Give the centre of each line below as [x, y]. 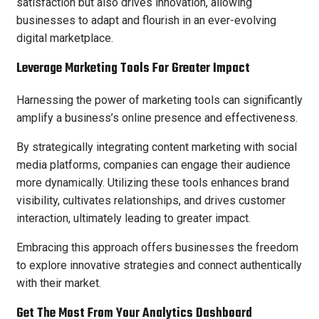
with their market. [59, 283]
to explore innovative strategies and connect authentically [159, 265]
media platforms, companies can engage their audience [153, 164]
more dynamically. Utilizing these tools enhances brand [153, 182]
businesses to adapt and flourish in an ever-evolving [146, 20]
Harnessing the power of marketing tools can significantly [159, 100]
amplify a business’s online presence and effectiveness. [157, 117]
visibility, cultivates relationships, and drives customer [151, 200]
